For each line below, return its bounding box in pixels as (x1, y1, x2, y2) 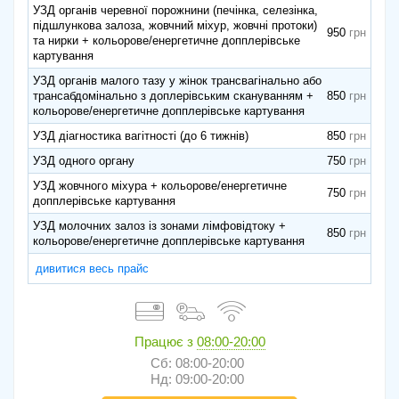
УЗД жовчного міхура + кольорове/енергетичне (33, 179, 287, 193)
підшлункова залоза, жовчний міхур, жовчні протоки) (33, 19, 317, 33)
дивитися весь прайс (36, 262, 149, 276)
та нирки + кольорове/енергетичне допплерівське (33, 34, 300, 48)
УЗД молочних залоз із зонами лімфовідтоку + (33, 219, 286, 233)
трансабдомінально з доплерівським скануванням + (33, 89, 313, 103)
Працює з (134, 334, 197, 350)
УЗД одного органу (33, 154, 134, 168)
